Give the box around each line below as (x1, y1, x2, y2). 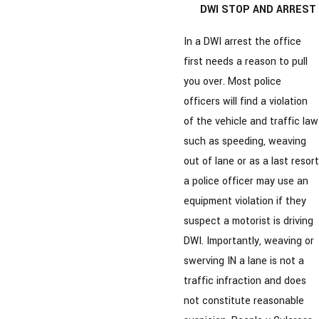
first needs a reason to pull (184, 54, 308, 70)
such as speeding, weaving (184, 134, 306, 150)
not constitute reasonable (184, 293, 304, 309)
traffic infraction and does (184, 273, 306, 289)
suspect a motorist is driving (184, 214, 313, 229)
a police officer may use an (184, 174, 308, 189)
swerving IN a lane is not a (184, 253, 304, 269)
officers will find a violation (184, 94, 308, 110)
